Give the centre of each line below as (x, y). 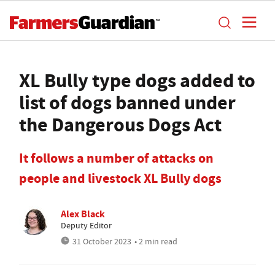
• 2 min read (156, 241)
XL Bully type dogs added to (137, 80)
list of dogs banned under (127, 103)
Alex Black (83, 214)
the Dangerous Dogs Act (120, 125)
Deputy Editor (86, 225)
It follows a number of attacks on (116, 158)
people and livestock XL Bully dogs (120, 178)
